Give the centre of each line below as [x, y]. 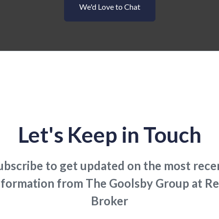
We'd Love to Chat [109, 7]
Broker [109, 201]
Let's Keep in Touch [109, 134]
